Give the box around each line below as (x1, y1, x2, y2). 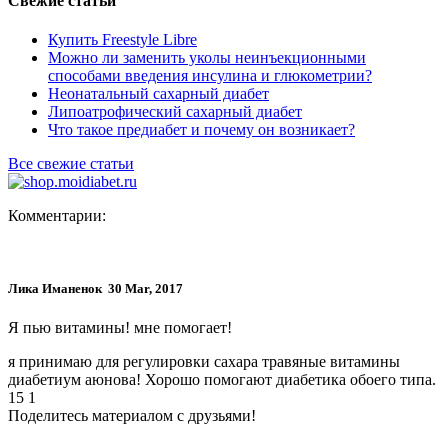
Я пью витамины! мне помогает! (8, 319, 232, 337)
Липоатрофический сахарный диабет (48, 102, 302, 120)
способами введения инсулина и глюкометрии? (48, 66, 372, 84)
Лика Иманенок (8, 281, 105, 297)
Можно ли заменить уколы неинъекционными (48, 48, 366, 66)
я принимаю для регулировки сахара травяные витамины (8, 353, 400, 371)
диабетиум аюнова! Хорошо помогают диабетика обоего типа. (8, 371, 436, 389)
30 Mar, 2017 (105, 281, 183, 297)
